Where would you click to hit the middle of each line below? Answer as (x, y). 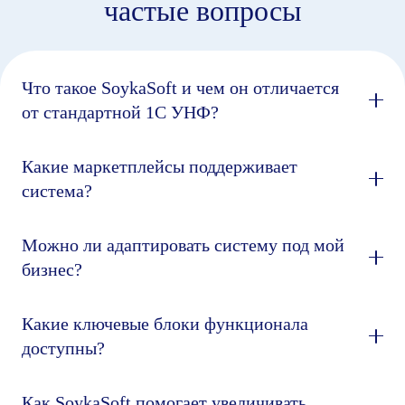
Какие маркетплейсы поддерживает (160, 166)
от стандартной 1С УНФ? (120, 112)
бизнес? (52, 269)
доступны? (63, 348)
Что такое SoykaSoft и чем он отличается (180, 87)
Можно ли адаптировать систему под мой (183, 245)
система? (57, 190)
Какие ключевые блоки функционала (165, 323)
